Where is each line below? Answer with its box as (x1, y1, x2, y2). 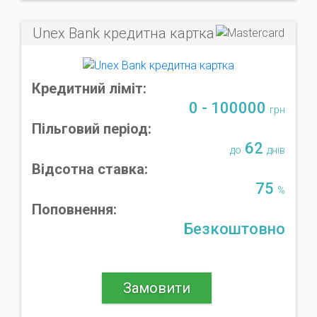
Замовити (123, 279, 190, 296)
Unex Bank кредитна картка (33, 25, 214, 42)
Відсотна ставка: (32, 160, 148, 178)
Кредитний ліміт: (32, 79, 146, 97)
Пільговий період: (32, 120, 151, 137)
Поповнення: (32, 200, 117, 218)
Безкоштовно (183, 219, 285, 238)
